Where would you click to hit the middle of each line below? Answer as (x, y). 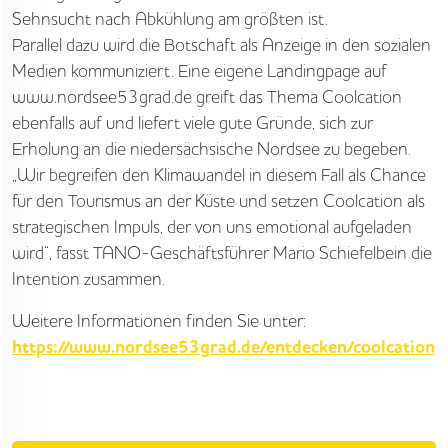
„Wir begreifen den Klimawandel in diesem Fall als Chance (219, 174)
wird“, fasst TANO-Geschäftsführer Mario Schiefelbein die (222, 252)
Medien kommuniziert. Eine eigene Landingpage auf (199, 70)
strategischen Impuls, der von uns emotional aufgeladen (212, 226)
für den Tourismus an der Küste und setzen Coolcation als (218, 200)
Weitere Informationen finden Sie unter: (159, 320)
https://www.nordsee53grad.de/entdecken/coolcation (223, 348)
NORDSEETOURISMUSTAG (146, 60)
